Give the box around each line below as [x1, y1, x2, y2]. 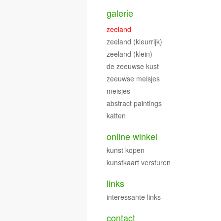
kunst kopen [107, 145, 145, 155]
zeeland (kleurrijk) [107, 37, 162, 46]
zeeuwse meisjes [107, 74, 160, 83]
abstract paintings [107, 98, 162, 108]
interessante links [107, 192, 161, 202]
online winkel [107, 130, 157, 143]
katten [107, 110, 126, 120]
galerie [107, 6, 133, 19]
